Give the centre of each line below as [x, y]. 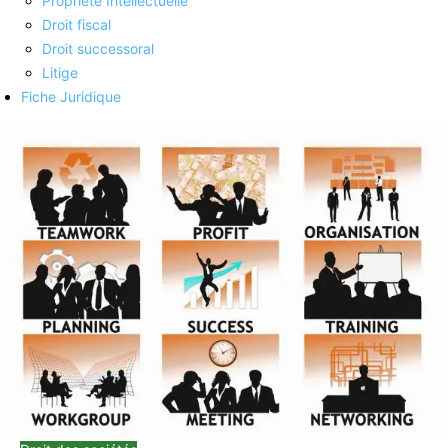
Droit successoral [98, 48]
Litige [60, 72]
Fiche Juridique [71, 96]
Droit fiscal [76, 24]
